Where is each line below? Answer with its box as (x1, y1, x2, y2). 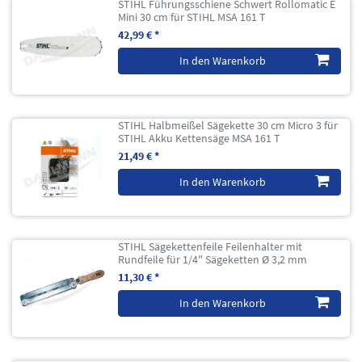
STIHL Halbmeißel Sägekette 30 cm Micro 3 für (118, 117, 339, 133)
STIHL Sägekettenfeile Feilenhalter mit (118, 238, 303, 254)
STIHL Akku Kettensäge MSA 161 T (118, 130, 281, 145)
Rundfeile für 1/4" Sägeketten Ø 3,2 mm (118, 251, 308, 267)
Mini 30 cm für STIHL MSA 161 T (118, 9, 267, 24)
